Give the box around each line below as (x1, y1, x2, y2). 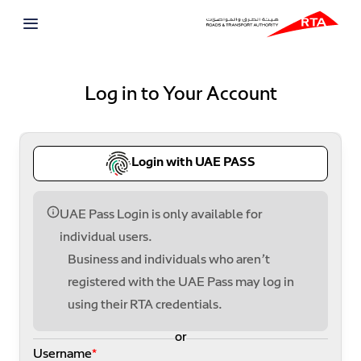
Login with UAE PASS (131, 156, 255, 171)
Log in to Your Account (84, 84, 277, 107)
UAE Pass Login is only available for (60, 208, 262, 223)
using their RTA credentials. (68, 298, 222, 313)
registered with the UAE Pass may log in (68, 276, 294, 291)
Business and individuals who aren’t (68, 253, 270, 268)
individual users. (60, 230, 152, 246)
